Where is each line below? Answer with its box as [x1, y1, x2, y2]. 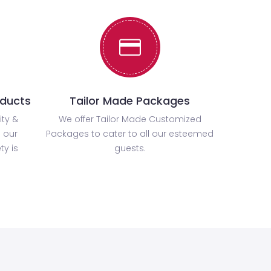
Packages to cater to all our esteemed [46, 128, 214, 140]
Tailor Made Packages [70, 93, 191, 109]
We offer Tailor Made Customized [58, 113, 201, 126]
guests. [114, 142, 146, 155]
